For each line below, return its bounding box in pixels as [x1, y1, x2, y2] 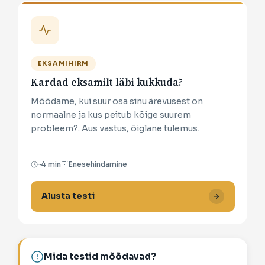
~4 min [37, 159, 61, 169]
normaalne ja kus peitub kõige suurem [30, 109, 191, 120]
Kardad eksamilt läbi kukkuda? [30, 75, 183, 89]
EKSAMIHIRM [37, 59, 89, 67]
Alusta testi [41, 190, 95, 202]
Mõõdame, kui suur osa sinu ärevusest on [30, 95, 203, 106]
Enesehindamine [67, 159, 127, 169]
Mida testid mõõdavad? [44, 251, 156, 263]
